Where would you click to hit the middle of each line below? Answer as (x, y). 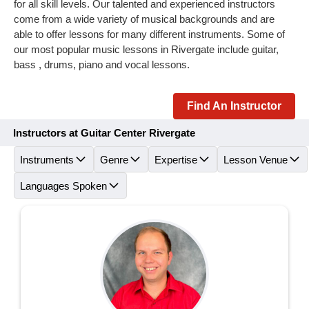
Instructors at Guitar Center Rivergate (104, 133)
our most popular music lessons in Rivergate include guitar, (146, 49)
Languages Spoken (63, 186)
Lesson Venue (256, 159)
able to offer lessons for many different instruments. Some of (149, 34)
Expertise (176, 159)
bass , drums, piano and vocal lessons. (102, 64)
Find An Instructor (234, 106)
